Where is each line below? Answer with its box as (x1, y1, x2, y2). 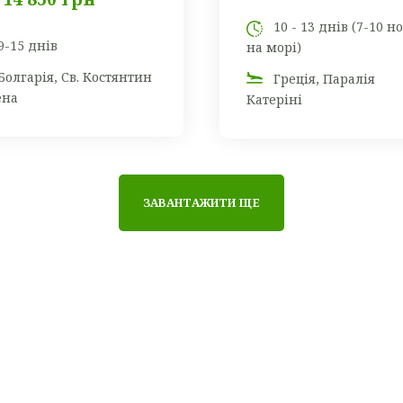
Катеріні (246, 91, 302, 109)
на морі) (246, 39, 301, 57)
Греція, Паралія (273, 70, 375, 88)
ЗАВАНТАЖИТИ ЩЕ (143, 195, 260, 211)
